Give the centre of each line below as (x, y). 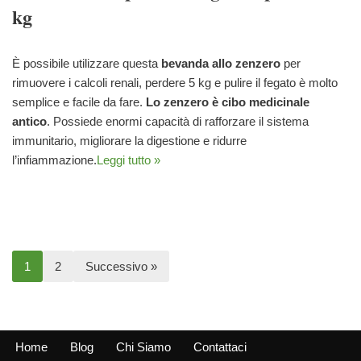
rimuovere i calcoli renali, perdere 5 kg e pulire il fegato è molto (175, 82)
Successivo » (121, 266)
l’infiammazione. (54, 160)
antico (29, 121)
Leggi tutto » (129, 160)
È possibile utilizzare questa (87, 63)
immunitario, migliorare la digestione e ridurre (129, 140)
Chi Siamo (143, 347)
